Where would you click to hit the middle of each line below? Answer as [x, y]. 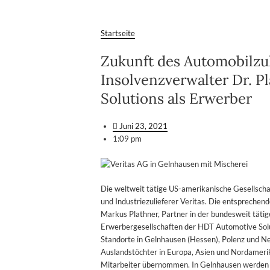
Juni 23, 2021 [143, 126]
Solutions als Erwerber [176, 99]
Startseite [118, 33]
